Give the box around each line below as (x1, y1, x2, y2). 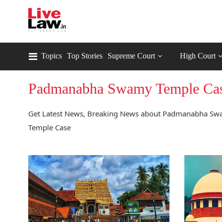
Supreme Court (108, 52, 155, 60)
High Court (180, 52, 216, 60)
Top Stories (67, 52, 103, 60)
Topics (41, 52, 62, 60)
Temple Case (28, 122, 71, 132)
